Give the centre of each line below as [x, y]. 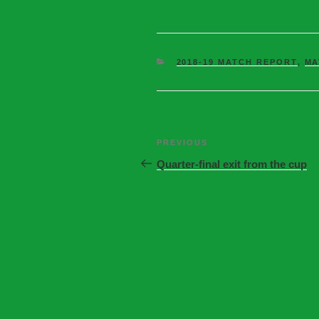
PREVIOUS [182, 142]
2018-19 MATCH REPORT [237, 62]
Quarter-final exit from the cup [232, 164]
